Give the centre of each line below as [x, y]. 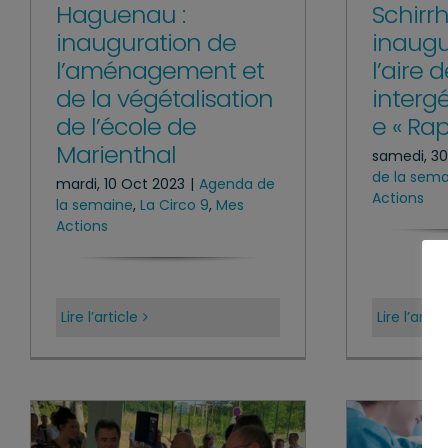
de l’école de [126, 126]
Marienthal [116, 154]
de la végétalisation [164, 98]
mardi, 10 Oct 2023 [120, 183]
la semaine [94, 204]
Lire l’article [99, 317]
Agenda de [237, 183]
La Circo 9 [174, 204]
